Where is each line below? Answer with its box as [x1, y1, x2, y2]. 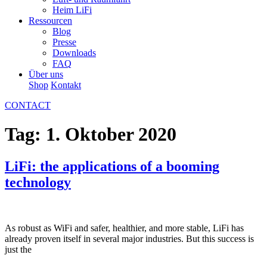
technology [5, 174, 71, 190]
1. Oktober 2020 [46, 123, 176, 145]
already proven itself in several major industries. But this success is [5, 233, 254, 244]
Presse [52, 37, 76, 47]
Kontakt [51, 80, 81, 90]
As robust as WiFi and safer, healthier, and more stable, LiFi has [5, 222, 244, 233]
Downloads [52, 48, 96, 58]
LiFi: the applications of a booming [5, 158, 219, 174]
